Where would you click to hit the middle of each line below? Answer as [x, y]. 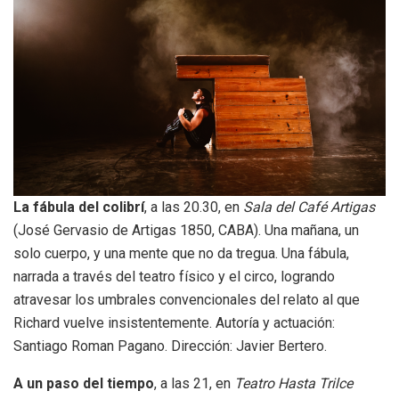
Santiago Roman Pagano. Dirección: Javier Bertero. [170, 346]
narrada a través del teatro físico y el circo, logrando [174, 277]
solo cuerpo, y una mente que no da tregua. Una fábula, [181, 254]
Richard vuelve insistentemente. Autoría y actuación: [174, 323]
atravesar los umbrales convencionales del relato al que [187, 300]
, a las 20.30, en [194, 208]
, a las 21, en [194, 384]
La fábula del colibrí [79, 208]
